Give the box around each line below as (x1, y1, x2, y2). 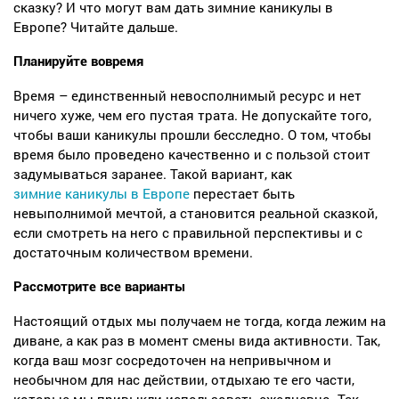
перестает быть (190, 184, 295, 203)
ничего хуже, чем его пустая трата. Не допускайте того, (13, 106, 371, 125)
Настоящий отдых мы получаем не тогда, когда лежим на (13, 312, 386, 330)
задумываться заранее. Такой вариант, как (13, 165, 292, 183)
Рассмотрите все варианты (13, 279, 185, 296)
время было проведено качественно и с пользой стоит (13, 145, 370, 164)
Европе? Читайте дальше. (13, 18, 178, 37)
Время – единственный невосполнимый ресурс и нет (13, 86, 362, 105)
